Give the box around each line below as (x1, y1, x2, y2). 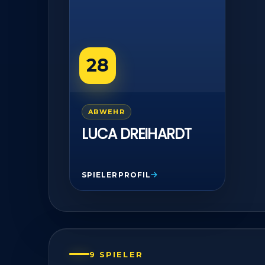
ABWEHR (88, 108, 125, 116)
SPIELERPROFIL (82, 170, 151, 179)
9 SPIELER (89, 249, 143, 259)
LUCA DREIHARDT (82, 124, 192, 144)
